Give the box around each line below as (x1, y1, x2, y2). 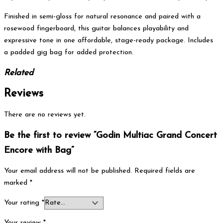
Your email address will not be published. (4, 167, 132, 175)
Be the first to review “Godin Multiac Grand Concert (4, 130, 217, 140)
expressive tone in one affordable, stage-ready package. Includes (4, 36, 213, 44)
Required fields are (134, 167, 195, 175)
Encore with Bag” (4, 145, 74, 155)
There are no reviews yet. (4, 111, 86, 119)
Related (4, 68, 33, 77)
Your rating (4, 199, 42, 207)
